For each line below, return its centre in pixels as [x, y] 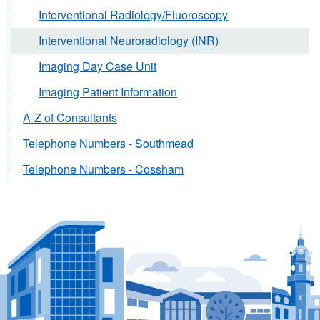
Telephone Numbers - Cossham [103, 169]
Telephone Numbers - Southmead [108, 144]
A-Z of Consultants [70, 118]
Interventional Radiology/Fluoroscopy [134, 15]
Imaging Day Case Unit [98, 66]
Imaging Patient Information [108, 92]
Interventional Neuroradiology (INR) [129, 41]
